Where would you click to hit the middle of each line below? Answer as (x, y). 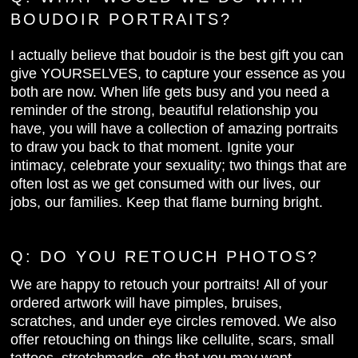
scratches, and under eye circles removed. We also (174, 322)
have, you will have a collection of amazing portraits (175, 128)
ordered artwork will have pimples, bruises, (147, 303)
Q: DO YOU (68, 257)
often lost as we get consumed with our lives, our (166, 183)
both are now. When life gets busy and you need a (170, 91)
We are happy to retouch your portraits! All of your (169, 285)
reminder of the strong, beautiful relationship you (165, 110)
